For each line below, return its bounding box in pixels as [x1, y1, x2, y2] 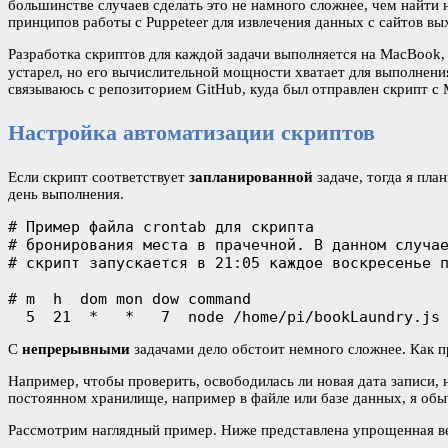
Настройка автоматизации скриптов [8, 119, 381, 145]
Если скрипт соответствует [8, 168, 189, 185]
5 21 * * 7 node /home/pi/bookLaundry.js [8, 307, 440, 326]
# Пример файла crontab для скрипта [8, 217, 314, 236]
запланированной [189, 168, 317, 185]
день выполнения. [8, 185, 128, 202]
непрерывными [22, 340, 134, 357]
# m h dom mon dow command [8, 289, 251, 308]
